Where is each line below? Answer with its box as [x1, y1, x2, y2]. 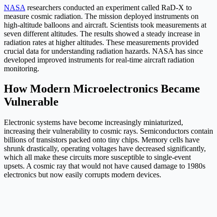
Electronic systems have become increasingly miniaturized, [4, 118, 183, 127]
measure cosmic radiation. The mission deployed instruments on [4, 12, 199, 20]
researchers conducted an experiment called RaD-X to [25, 3, 192, 12]
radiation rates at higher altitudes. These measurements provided [4, 38, 199, 46]
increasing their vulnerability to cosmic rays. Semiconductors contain [4, 127, 213, 136]
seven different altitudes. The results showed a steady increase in [4, 29, 200, 38]
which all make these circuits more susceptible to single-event [4, 153, 191, 162]
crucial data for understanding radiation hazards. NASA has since [4, 46, 203, 55]
